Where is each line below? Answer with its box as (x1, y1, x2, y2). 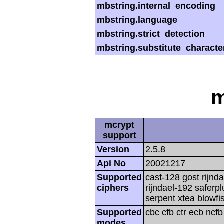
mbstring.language (97, 15, 177, 25)
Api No (97, 158, 126, 168)
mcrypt (104, 119, 134, 130)
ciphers (97, 182, 129, 193)
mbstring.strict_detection (97, 29, 205, 39)
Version (97, 144, 129, 154)
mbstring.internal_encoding (97, 1, 215, 11)
